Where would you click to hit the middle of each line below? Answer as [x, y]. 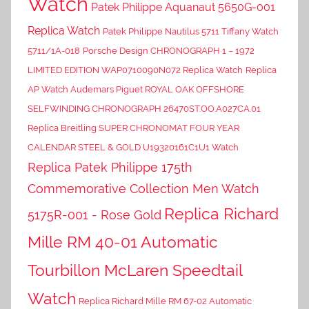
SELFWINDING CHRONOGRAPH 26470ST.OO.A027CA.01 [144, 108]
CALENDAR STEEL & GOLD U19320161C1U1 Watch [133, 147]
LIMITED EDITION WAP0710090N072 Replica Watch [135, 70]
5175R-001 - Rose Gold [94, 215]
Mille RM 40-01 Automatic [123, 241]
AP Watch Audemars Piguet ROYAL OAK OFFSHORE [136, 89]
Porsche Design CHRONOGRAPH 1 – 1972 [169, 50]
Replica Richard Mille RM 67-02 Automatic [165, 301]
